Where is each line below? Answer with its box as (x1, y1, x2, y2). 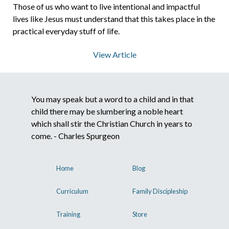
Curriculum (56, 187, 88, 196)
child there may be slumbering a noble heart (31, 106, 183, 116)
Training (56, 210, 80, 218)
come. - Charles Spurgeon (31, 130, 120, 141)
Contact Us (135, 57, 179, 68)
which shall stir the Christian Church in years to (31, 118, 192, 128)
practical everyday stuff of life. (13, 26, 120, 36)
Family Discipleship (132, 187, 188, 196)
